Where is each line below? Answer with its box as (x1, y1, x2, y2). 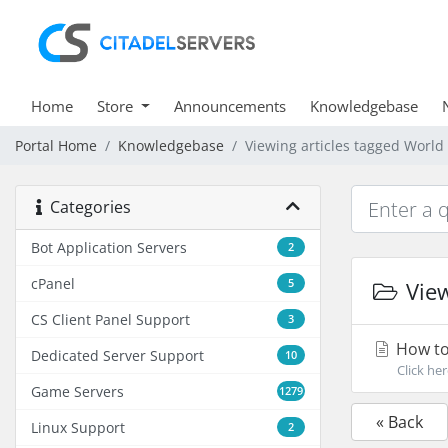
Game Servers (31, 382, 124, 401)
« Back (376, 411, 423, 433)
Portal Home (15, 136, 97, 155)
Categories (42, 196, 131, 218)
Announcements (173, 96, 286, 116)
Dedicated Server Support (31, 346, 204, 365)
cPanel (31, 274, 75, 293)
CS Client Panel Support (31, 310, 190, 329)
